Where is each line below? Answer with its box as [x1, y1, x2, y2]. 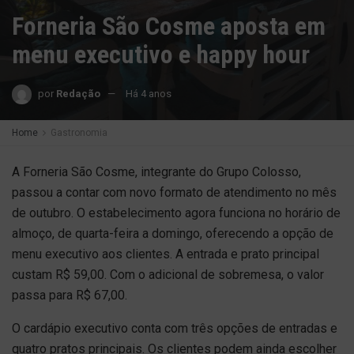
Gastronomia [51, 127, 107, 138]
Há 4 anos [126, 87, 171, 100]
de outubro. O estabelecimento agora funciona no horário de [12, 205, 341, 220]
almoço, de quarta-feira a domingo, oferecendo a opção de [12, 226, 333, 241]
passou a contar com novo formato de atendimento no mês [12, 185, 337, 200]
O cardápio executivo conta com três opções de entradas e [12, 321, 337, 336]
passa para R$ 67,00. [12, 288, 127, 303]
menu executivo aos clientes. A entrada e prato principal [12, 247, 319, 262]
